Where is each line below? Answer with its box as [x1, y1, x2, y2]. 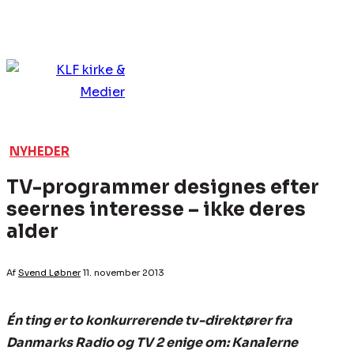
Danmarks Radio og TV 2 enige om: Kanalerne [6, 334, 298, 352]
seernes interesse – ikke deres [6, 198, 306, 221]
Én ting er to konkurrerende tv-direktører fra [6, 312, 292, 330]
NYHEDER [9, 144, 70, 159]
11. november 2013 [83, 267, 164, 279]
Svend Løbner [18, 266, 81, 278]
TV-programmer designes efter [6, 175, 319, 199]
